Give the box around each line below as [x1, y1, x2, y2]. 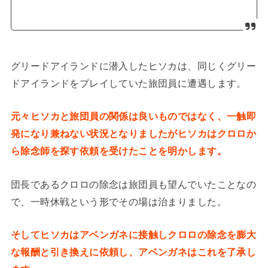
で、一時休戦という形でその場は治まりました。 [10, 196, 227, 207]
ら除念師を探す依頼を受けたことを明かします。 [10, 145, 227, 157]
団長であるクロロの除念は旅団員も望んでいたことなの [10, 178, 257, 190]
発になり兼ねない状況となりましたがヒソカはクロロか [10, 128, 257, 139]
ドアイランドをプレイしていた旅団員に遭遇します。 [10, 77, 246, 89]
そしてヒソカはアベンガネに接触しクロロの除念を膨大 [10, 229, 257, 240]
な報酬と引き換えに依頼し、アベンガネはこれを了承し [10, 246, 257, 258]
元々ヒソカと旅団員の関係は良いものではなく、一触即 [10, 111, 257, 122]
